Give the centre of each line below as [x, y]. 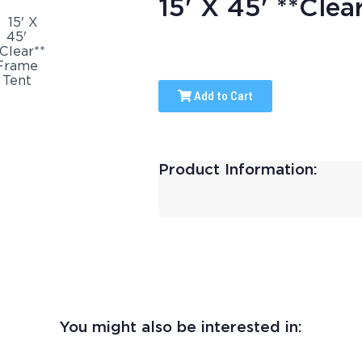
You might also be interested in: [181, 326]
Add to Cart [222, 96]
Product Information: [238, 168]
